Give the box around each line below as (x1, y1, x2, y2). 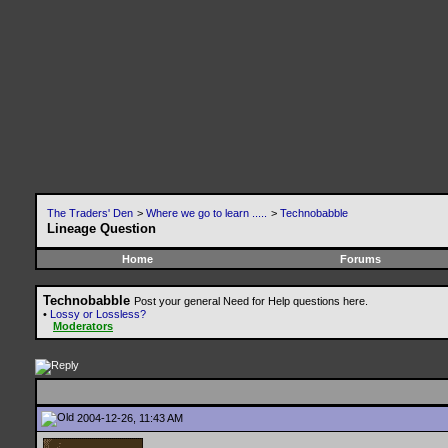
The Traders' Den (47, 207, 133, 219)
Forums (339, 253, 381, 265)
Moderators (53, 320, 113, 332)
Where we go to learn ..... (146, 207, 267, 219)
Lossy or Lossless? (50, 308, 146, 320)
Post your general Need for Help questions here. (134, 295, 368, 307)
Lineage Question (47, 221, 156, 236)
